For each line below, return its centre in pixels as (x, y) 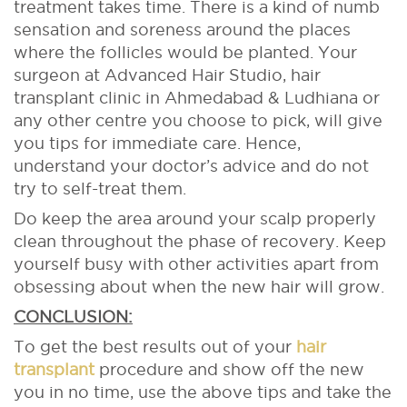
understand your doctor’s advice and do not (191, 165)
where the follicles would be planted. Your (185, 52)
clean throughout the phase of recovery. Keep (200, 241)
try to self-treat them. (100, 188)
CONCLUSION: (73, 316)
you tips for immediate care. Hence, (157, 143)
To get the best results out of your (155, 346)
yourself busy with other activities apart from (196, 263)
